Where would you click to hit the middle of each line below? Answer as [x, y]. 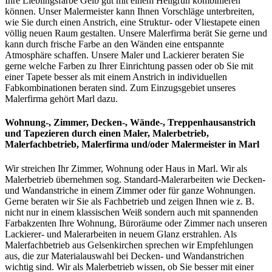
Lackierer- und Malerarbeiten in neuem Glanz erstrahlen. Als [121, 234]
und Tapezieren [38, 134]
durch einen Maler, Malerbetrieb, [140, 134]
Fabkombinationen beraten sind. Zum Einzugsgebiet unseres [120, 88]
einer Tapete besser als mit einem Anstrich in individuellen [116, 77]
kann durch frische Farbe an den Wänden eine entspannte [114, 44]
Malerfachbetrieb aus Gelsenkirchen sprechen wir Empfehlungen [129, 245]
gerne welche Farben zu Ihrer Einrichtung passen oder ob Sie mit [129, 66]
